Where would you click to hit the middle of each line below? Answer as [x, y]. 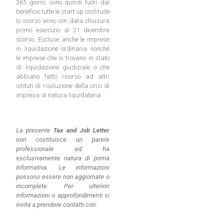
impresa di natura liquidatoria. [59, 95]
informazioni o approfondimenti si [63, 196]
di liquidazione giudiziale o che [63, 67]
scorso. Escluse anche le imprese [63, 40]
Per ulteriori [87, 186]
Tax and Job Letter [82, 131]
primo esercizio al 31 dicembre [63, 30]
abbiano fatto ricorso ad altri [63, 77]
